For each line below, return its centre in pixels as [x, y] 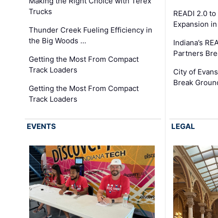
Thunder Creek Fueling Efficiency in [91, 30]
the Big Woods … [58, 41]
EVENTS [42, 127]
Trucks [41, 12]
